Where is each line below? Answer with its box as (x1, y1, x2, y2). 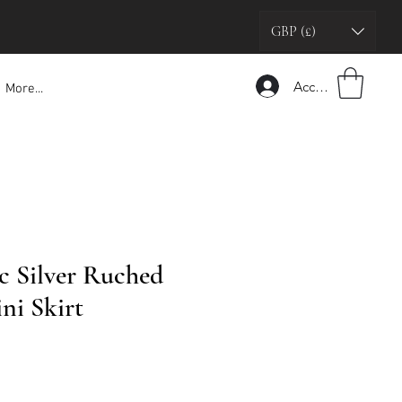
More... (5, 81, 43, 97)
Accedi (293, 77, 335, 95)
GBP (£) (271, 22, 316, 40)
